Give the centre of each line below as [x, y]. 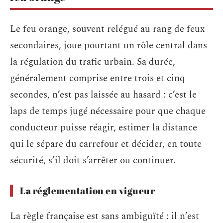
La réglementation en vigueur [87, 191]
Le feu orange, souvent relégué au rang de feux [107, 29]
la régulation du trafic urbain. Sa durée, [93, 62]
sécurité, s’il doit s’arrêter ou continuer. [93, 161]
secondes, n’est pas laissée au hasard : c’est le [103, 95]
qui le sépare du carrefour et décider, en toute [106, 144]
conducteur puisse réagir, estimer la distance [104, 128]
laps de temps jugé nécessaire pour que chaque [108, 111]
